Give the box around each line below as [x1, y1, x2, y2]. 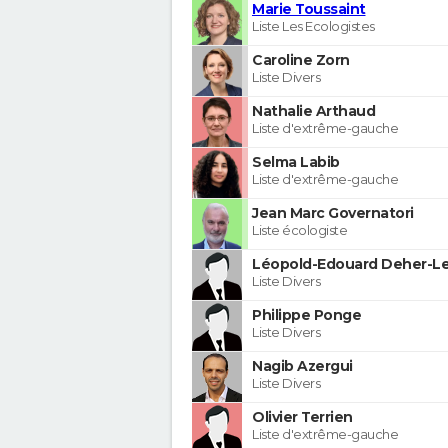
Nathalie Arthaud [252, 101, 375, 120]
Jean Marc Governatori [252, 203, 414, 222]
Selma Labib [252, 152, 340, 171]
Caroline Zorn [252, 50, 350, 69]
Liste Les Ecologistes [252, 17, 375, 34]
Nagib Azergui [252, 356, 353, 375]
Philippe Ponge [252, 305, 361, 324]
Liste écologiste [252, 221, 347, 238]
